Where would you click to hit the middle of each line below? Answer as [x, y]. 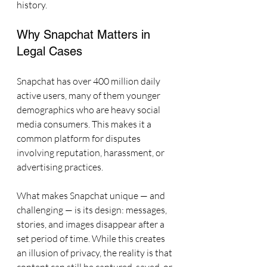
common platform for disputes [80, 138]
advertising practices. [60, 167]
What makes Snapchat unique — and [92, 195]
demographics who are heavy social [89, 110]
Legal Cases [49, 51]
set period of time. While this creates [92, 238]
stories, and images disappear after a [91, 224]
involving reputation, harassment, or [91, 153]
